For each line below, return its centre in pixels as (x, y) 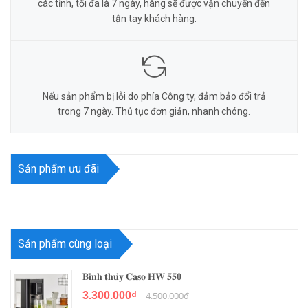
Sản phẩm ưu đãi (58, 168)
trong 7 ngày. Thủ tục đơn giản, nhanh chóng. (154, 111)
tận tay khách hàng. (154, 19)
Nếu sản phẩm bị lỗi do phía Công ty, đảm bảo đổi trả (154, 96)
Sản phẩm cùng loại (65, 243)
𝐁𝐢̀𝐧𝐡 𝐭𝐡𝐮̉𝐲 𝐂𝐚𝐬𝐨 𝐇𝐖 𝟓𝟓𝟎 (132, 276)
